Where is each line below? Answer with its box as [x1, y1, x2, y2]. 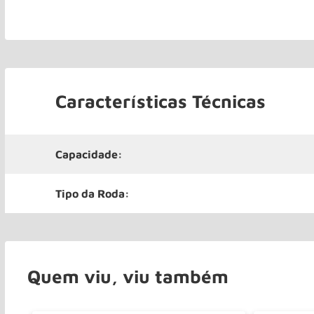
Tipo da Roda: [55, 186, 130, 200]
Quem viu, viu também [27, 265, 228, 287]
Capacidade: [55, 147, 123, 161]
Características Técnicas [55, 90, 266, 111]
